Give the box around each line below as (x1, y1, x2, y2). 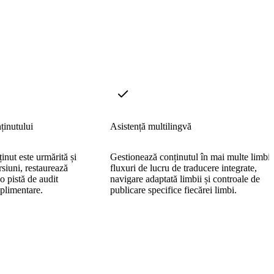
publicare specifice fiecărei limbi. (110, 184, 237, 195)
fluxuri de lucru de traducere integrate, (110, 162, 257, 173)
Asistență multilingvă (110, 120, 191, 131)
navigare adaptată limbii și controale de (110, 173, 260, 184)
